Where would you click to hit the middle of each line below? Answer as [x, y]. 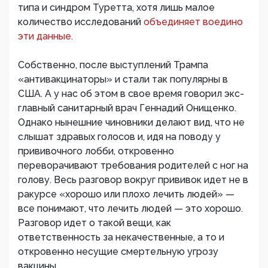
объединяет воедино [193, 22]
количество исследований [81, 22]
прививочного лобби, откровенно [96, 151]
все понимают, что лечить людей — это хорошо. [130, 209]
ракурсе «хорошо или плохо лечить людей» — [126, 194]
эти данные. [45, 36]
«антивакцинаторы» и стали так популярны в [123, 80]
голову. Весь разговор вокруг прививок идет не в [133, 180]
